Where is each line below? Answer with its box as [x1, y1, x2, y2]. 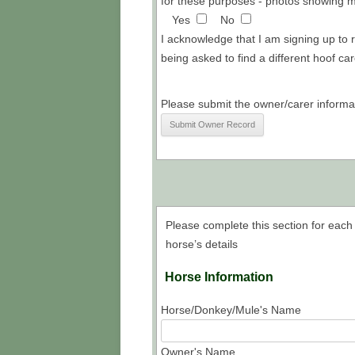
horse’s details [166, 237, 238, 250]
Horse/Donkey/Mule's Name [161, 303, 301, 316]
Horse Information [165, 269, 273, 284]
